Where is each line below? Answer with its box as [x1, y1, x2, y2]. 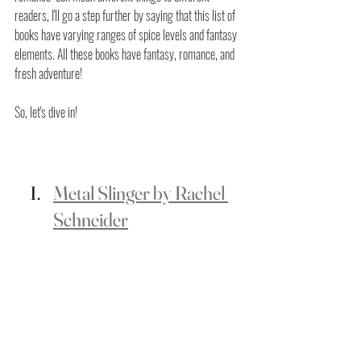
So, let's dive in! [15, 102, 77, 122]
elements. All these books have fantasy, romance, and [15, 44, 237, 64]
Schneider [53, 208, 128, 232]
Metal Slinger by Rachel [53, 181, 228, 205]
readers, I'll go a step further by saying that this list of [15, 6, 238, 26]
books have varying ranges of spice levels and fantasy [15, 25, 239, 45]
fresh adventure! [15, 64, 85, 84]
